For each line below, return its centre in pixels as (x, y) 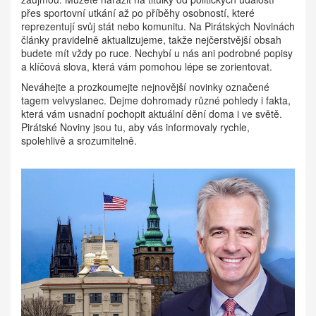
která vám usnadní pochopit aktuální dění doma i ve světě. (152, 114)
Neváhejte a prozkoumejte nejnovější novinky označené (145, 87)
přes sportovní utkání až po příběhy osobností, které (138, 13)
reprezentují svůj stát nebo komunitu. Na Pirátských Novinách (158, 26)
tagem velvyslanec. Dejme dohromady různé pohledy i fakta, (156, 100)
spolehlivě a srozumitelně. (79, 140)
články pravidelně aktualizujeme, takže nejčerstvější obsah (151, 39)
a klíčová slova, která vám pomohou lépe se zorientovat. (147, 66)
